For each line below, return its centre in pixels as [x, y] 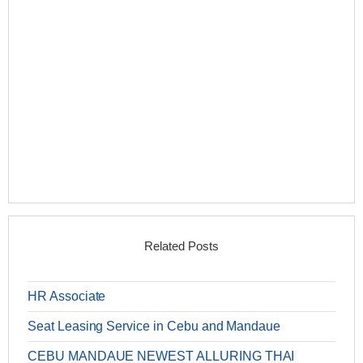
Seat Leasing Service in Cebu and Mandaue [154, 327]
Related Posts [181, 246]
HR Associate [67, 297]
